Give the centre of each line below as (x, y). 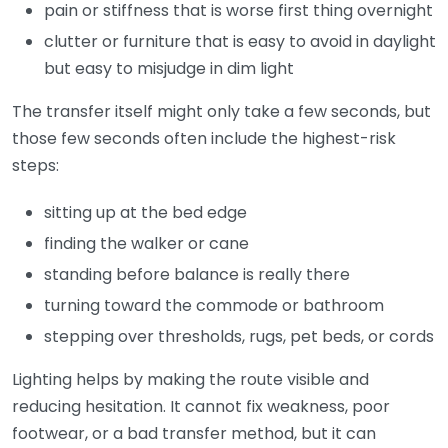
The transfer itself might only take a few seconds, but (221, 111)
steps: (35, 165)
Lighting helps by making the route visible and (190, 379)
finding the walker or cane (146, 243)
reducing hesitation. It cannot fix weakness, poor (201, 406)
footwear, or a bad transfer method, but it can (194, 433)
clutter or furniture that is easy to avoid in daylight (240, 41)
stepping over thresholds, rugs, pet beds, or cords (239, 336)
